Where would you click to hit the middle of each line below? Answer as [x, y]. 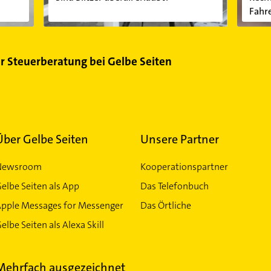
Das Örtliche [165, 205]
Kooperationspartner [184, 166]
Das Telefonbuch [174, 186]
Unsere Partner [179, 139]
